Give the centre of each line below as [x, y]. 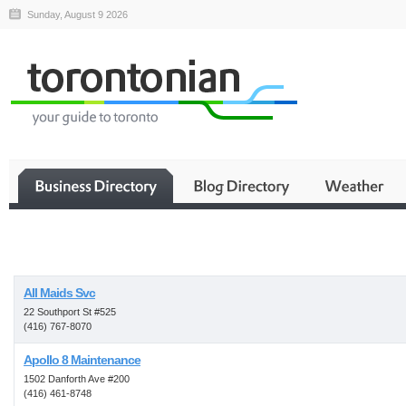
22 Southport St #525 [70, 312]
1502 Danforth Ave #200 [77, 379]
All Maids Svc [59, 293]
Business [272, 258]
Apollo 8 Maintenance [82, 360]
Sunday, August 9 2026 [77, 14]
